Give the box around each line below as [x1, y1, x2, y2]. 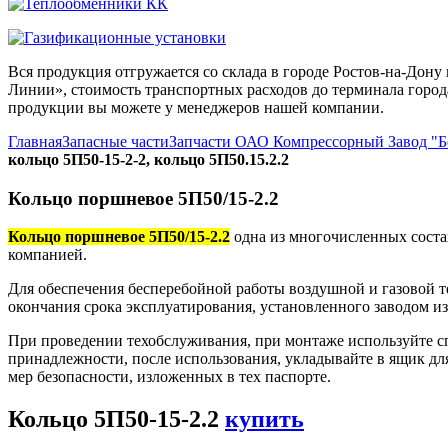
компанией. [8, 246, 87, 264]
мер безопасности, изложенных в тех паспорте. [8, 368, 331, 386]
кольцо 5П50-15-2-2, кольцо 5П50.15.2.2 [8, 151, 289, 168]
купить [225, 406, 304, 433]
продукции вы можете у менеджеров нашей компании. [8, 99, 384, 116]
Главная [8, 133, 62, 150]
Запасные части [62, 133, 169, 150]
